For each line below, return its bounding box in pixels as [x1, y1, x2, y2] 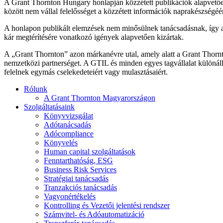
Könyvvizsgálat [44, 111, 93, 120]
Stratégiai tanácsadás [44, 174, 109, 183]
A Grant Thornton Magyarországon [44, 94, 155, 103]
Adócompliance [44, 129, 94, 138]
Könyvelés [44, 138, 78, 147]
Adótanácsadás [44, 120, 91, 129]
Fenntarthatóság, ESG [44, 156, 113, 165]
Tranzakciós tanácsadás [44, 183, 117, 192]
